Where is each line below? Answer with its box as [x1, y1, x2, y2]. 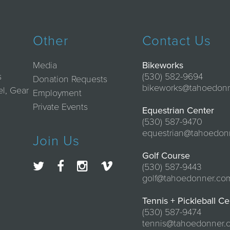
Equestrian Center [142, 105, 215, 117]
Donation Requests [32, 73, 107, 85]
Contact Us [142, 32, 212, 49]
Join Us [32, 133, 80, 149]
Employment [32, 87, 82, 99]
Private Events [32, 101, 88, 113]
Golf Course [142, 150, 190, 162]
